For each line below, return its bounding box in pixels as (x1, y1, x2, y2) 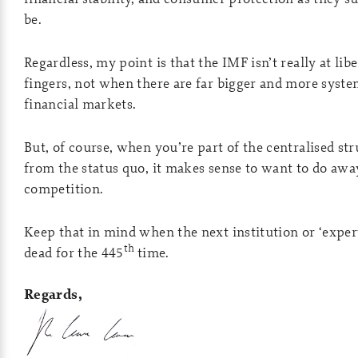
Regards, (24, 284, 82, 304)
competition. (24, 179, 104, 197)
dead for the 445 (24, 243, 124, 261)
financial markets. (24, 94, 137, 113)
